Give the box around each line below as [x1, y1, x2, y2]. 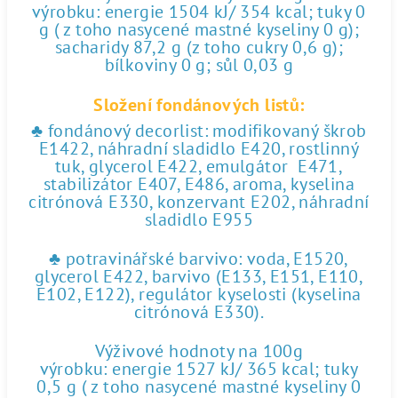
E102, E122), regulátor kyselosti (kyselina [36, 283, 362, 306]
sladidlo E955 [144, 208, 254, 231]
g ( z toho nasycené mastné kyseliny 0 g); [38, 18, 360, 41]
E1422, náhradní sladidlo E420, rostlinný [39, 137, 359, 160]
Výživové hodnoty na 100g [94, 339, 304, 362]
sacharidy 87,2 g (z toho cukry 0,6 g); [54, 36, 344, 59]
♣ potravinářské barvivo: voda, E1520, [49, 247, 349, 270]
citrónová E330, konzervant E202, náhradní [28, 190, 370, 213]
